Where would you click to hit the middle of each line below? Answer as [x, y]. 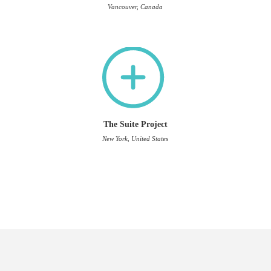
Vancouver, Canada [135, 7]
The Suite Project [135, 124]
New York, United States [135, 139]
